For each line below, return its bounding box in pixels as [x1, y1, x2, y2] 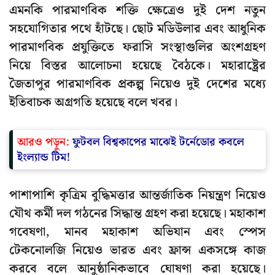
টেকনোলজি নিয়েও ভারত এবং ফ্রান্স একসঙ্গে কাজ [9, 241, 266, 261]
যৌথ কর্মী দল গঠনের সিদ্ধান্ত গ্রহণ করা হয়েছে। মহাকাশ [9, 204, 266, 224]
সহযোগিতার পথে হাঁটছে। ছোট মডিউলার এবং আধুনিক [9, 19, 266, 39]
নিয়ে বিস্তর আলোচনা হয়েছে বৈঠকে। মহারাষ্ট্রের [9, 56, 266, 76]
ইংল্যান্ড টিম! [17, 149, 71, 167]
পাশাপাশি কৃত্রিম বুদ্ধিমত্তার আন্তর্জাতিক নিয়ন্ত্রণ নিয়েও [9, 185, 266, 206]
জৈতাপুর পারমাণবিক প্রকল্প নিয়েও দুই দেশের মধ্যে [9, 74, 266, 95]
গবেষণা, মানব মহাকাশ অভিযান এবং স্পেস [9, 222, 266, 242]
